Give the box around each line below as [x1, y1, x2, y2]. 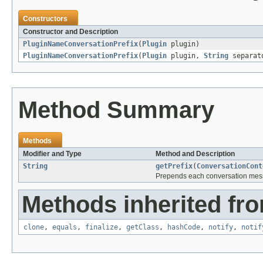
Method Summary [18, 97, 214, 123]
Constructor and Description [23, 28, 118, 36]
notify [208, 223, 233, 232]
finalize [85, 223, 118, 232]
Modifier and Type [23, 150, 82, 159]
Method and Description [156, 150, 235, 159]
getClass [126, 223, 159, 232]
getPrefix [156, 162, 193, 171]
